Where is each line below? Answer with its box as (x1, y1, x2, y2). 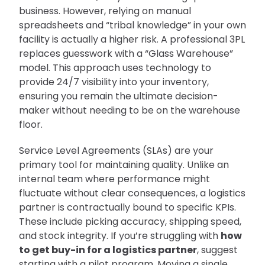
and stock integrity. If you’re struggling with (19, 228, 221, 243)
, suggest (197, 243, 238, 257)
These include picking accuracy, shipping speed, (19, 214, 241, 228)
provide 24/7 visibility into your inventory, (19, 75, 209, 89)
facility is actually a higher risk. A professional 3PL (19, 32, 245, 46)
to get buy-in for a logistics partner (19, 243, 197, 257)
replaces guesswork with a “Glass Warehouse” (19, 46, 233, 60)
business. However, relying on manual (19, 4, 191, 18)
